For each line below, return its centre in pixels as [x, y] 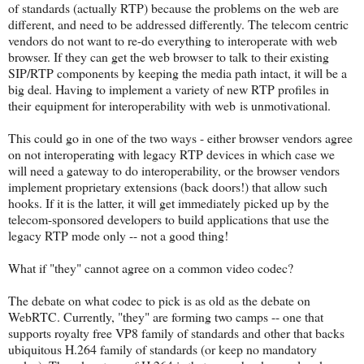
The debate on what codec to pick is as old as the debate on [159, 300]
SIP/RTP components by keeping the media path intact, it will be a [178, 72]
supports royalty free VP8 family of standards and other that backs [176, 332]
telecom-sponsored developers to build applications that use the [169, 219]
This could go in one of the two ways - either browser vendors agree [180, 137]
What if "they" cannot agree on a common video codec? [151, 267]
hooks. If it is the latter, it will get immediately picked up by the [169, 202]
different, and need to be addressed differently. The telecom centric [178, 24]
